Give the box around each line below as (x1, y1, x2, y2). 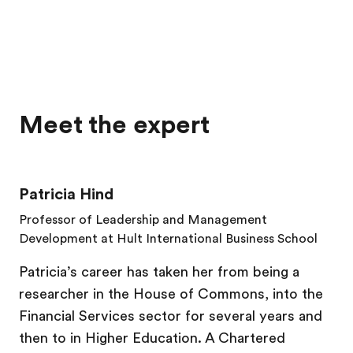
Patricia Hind (19, 185, 113, 203)
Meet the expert (19, 110, 210, 139)
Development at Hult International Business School (19, 232, 318, 246)
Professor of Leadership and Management (19, 213, 267, 227)
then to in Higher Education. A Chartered (19, 330, 285, 346)
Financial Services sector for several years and (19, 308, 322, 324)
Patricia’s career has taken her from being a (19, 264, 299, 280)
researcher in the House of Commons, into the (19, 286, 323, 302)
